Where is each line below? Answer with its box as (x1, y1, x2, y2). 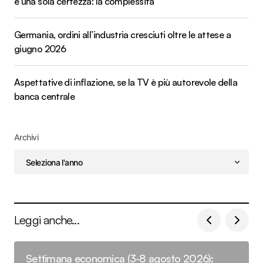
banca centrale (14, 90, 75, 103)
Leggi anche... (14, 213, 79, 228)
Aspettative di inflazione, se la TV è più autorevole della (14, 76, 237, 89)
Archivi (14, 132, 39, 143)
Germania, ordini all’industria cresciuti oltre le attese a (14, 29, 231, 41)
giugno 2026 (14, 43, 66, 55)
